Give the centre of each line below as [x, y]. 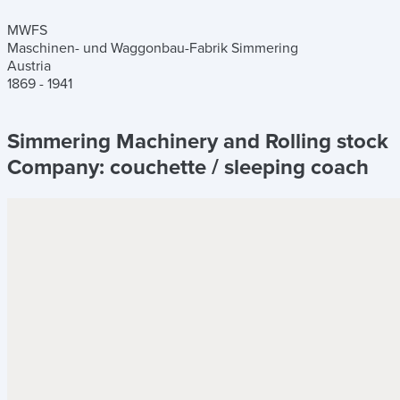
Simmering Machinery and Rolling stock [198, 141]
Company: [58, 167]
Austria [29, 66]
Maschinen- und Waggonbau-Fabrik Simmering [153, 48]
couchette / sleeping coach [239, 167]
